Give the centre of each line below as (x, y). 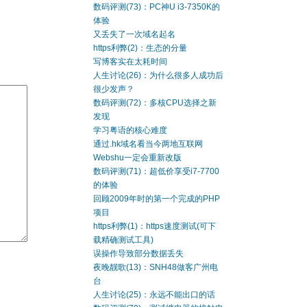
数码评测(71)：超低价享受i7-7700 (156, 171)
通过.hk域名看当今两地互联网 (148, 144)
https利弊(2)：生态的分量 (140, 48)
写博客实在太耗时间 (130, 62)
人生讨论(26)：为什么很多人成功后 (158, 75)
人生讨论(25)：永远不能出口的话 (154, 295)
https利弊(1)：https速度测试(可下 (155, 226)
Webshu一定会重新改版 (137, 158)
